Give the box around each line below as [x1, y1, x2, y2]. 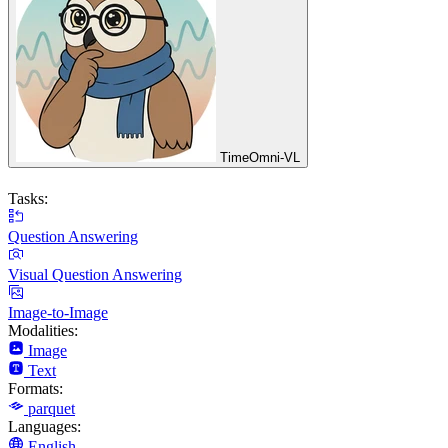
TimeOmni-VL [220, 150, 300, 166]
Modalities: [8, 321, 78, 339]
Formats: [8, 379, 63, 397]
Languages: [8, 417, 81, 435]
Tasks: [8, 189, 48, 207]
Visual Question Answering [8, 265, 182, 283]
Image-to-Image [8, 303, 108, 321]
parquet [28, 399, 75, 417]
